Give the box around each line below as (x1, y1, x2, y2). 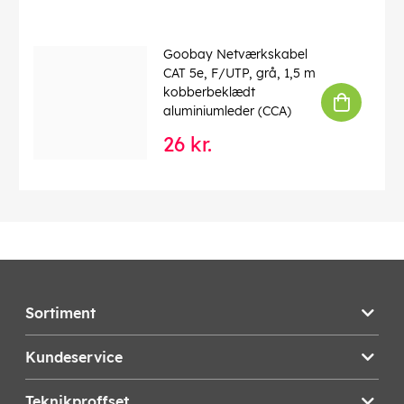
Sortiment (25, 304, 96, 323)
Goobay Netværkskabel (163, 46, 308, 63)
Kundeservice (25, 348, 123, 367)
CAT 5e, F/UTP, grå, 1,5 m (163, 65, 316, 82)
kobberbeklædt (163, 84, 255, 101)
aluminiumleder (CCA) (163, 103, 291, 120)
